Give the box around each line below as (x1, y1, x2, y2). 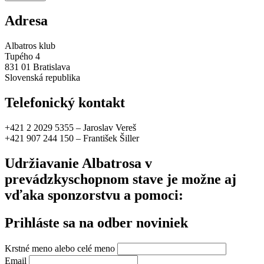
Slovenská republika (5, 72, 80, 83)
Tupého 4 (5, 51, 40, 62)
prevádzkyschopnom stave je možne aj (5, 171, 236, 187)
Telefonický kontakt (5, 95, 125, 111)
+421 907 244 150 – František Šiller (5, 133, 139, 143)
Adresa (5, 13, 48, 29)
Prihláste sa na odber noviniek (5, 214, 188, 230)
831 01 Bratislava (5, 62, 70, 72)
